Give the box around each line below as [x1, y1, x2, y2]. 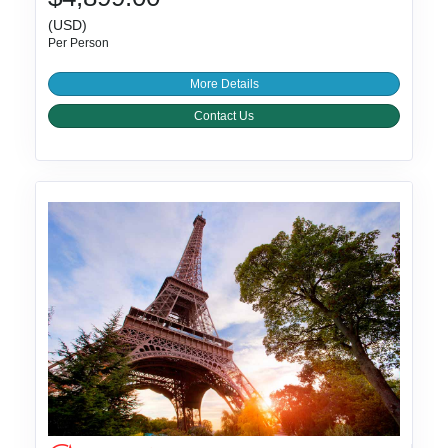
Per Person [48, 36, 110, 51]
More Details [189, 77, 259, 92]
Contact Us [194, 109, 254, 124]
